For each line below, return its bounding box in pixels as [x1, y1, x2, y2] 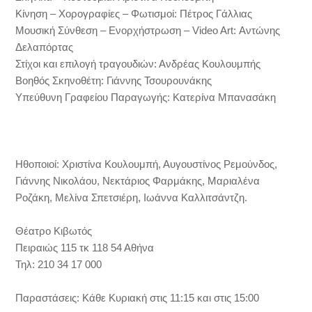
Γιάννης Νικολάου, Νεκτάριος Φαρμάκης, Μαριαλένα [15, 175, 260, 187]
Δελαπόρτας [15, 41, 74, 53]
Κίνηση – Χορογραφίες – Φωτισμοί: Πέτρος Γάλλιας [15, 8, 253, 19]
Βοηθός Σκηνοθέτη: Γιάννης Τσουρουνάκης [15, 75, 212, 86]
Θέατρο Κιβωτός [15, 225, 93, 237]
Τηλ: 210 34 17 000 [15, 258, 102, 270]
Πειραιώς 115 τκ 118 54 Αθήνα [15, 242, 155, 253]
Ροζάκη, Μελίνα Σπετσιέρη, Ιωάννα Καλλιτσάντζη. [15, 192, 248, 203]
